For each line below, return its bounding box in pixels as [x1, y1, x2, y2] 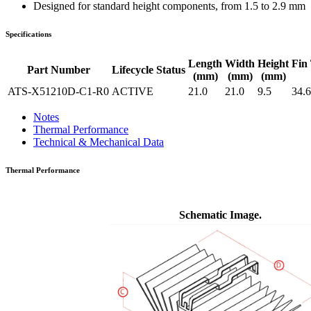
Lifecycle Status [112, 63, 185, 76]
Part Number [26, 63, 90, 76]
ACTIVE [112, 85, 153, 97]
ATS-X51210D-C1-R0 [8, 85, 109, 97]
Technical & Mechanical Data [33, 135, 164, 148]
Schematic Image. [179, 208, 262, 221]
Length [188, 57, 222, 69]
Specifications [6, 30, 51, 39]
